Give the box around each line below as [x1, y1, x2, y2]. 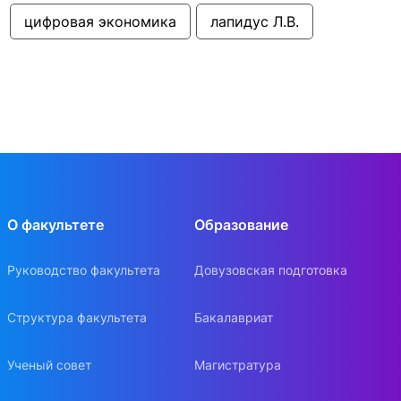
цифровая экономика [24, 12, 176, 30]
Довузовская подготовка [193, 261, 347, 277]
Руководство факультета [7, 261, 160, 277]
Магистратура [193, 357, 281, 373]
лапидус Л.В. [210, 12, 299, 30]
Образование [193, 215, 288, 234]
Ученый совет [7, 357, 91, 373]
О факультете [7, 215, 104, 234]
